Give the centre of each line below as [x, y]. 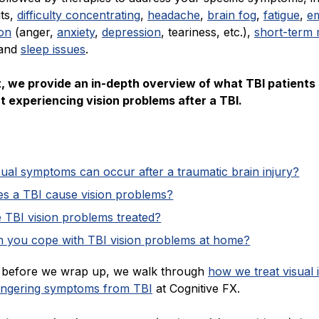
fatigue [282, 15]
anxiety [76, 32]
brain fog [232, 15]
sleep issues [53, 49]
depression [131, 32]
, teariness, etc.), [208, 32]
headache [174, 15]
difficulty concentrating [79, 15]
